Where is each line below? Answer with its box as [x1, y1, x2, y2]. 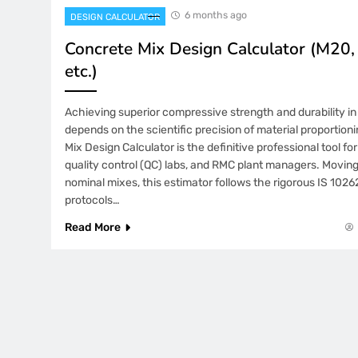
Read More [65, 221, 121, 235]
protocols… [65, 193, 120, 208]
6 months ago [185, 9, 247, 22]
